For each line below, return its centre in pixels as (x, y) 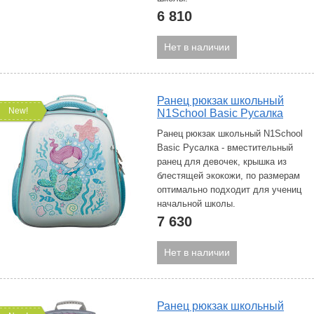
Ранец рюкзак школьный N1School (230, 134)
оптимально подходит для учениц (229, 190)
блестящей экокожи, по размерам (228, 176)
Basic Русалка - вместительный (225, 148)
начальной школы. (196, 204)
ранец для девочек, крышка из (222, 162)
